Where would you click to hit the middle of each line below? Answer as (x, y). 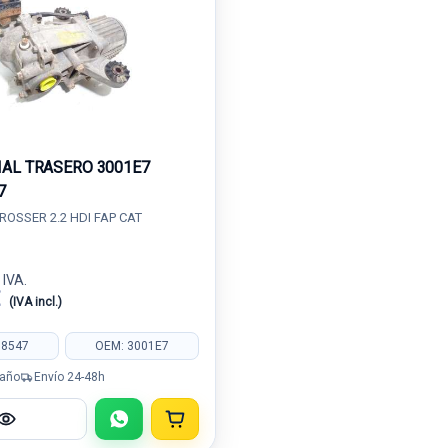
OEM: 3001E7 (131, 345)
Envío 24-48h (69, 376)
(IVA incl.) (35, 302)
